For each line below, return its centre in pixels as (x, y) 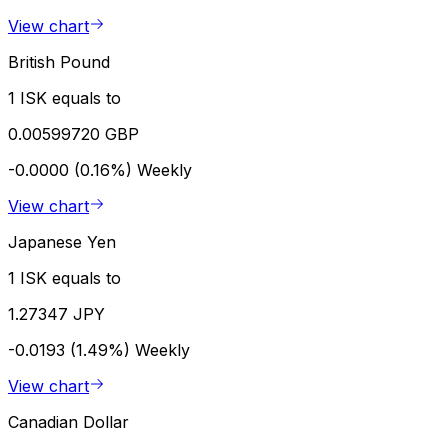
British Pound (59, 61)
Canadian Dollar (68, 421)
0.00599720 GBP (73, 133)
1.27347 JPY (56, 313)
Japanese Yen (62, 241)
